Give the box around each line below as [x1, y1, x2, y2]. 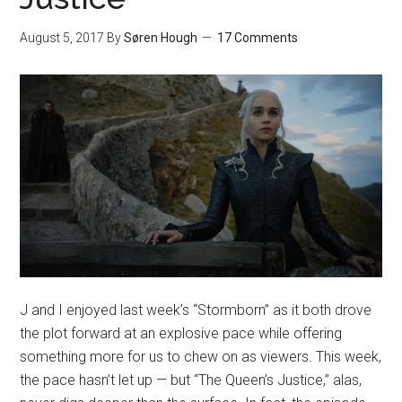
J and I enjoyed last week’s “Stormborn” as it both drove [20, 301, 372, 319]
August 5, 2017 [20, 31, 105, 46]
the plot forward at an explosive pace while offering [20, 324, 343, 342]
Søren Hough [124, 31, 198, 46]
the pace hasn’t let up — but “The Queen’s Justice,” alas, [20, 371, 363, 389]
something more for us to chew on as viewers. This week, [20, 347, 382, 365]
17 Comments [217, 31, 299, 46]
